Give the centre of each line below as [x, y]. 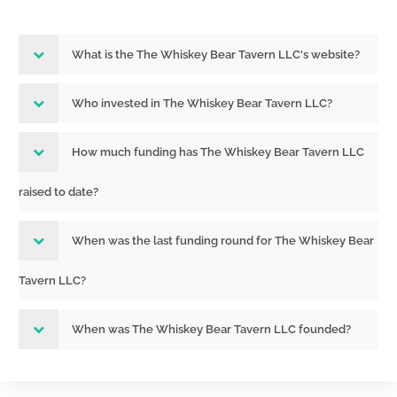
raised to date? [58, 192]
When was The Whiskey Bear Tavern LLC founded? [211, 329]
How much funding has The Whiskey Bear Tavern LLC [218, 152]
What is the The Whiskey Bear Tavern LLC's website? [216, 54]
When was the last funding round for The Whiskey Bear [223, 241]
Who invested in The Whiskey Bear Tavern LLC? [202, 103]
